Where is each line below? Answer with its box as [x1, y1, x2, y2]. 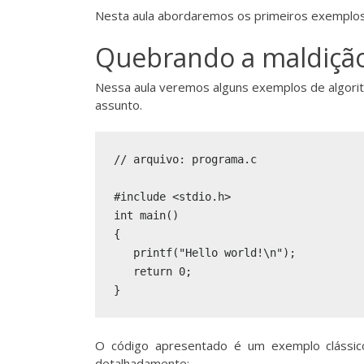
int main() [113, 208, 179, 222]
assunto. [95, 96, 142, 113]
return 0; [113, 264, 192, 278]
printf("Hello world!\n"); [113, 245, 296, 259]
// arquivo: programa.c [113, 152, 257, 166]
